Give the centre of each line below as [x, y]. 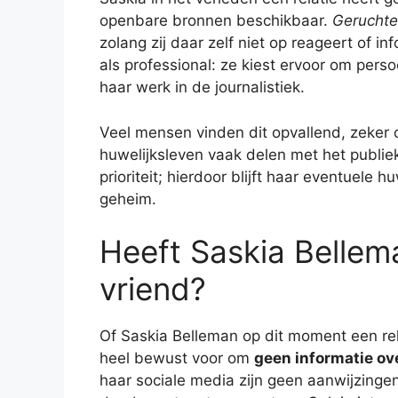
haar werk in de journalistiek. [202, 88]
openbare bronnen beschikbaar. [216, 21]
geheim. [128, 199]
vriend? [153, 289]
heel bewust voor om [177, 358]
